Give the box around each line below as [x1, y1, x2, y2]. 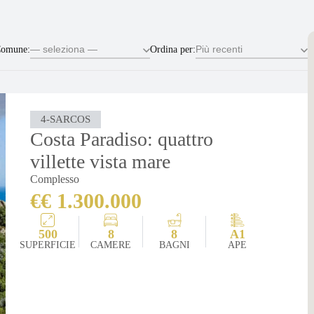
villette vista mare [30, 150, 171, 172]
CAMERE [90, 239, 132, 250]
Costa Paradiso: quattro [30, 128, 214, 150]
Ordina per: [150, 44, 196, 55]
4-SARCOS [41, 113, 91, 125]
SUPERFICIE [20, 239, 76, 250]
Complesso [30, 172, 80, 185]
